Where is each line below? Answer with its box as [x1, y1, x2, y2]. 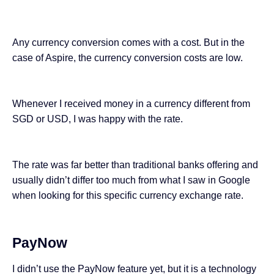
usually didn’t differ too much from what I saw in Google [12, 174, 250, 185]
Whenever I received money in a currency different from [12, 98, 250, 109]
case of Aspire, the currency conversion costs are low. [12, 52, 243, 63]
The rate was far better [12, 159, 111, 170]
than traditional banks [111, 159, 204, 170]
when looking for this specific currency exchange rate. [12, 190, 243, 201]
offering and [204, 159, 258, 170]
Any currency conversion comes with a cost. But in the [12, 37, 245, 48]
